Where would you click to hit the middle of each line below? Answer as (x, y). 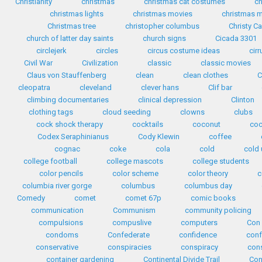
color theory (208, 173)
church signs (164, 38)
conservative (57, 247)
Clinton (243, 100)
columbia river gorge (57, 186)
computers (199, 223)
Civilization (100, 63)
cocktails (147, 124)
